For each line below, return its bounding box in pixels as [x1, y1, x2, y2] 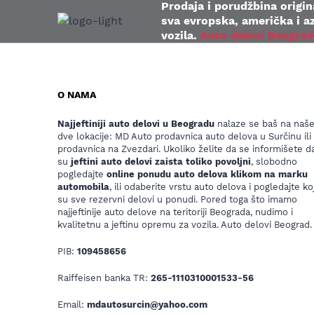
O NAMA [57, 88, 96, 100]
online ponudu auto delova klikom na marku [107, 168, 308, 179]
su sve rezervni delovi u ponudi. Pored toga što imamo [57, 193, 297, 205]
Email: [57, 299, 87, 310]
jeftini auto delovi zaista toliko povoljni [71, 156, 251, 167]
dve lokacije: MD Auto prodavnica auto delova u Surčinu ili [57, 130, 311, 142]
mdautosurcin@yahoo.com [87, 299, 207, 310]
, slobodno [251, 156, 297, 167]
